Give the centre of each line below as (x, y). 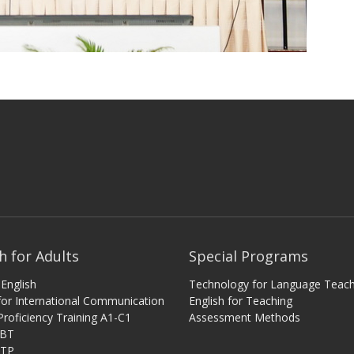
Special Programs (249, 256)
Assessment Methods (245, 317)
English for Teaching (241, 300)
